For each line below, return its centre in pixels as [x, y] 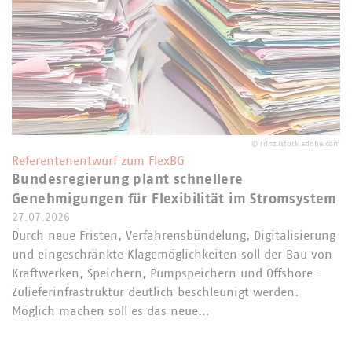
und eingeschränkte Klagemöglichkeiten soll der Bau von [172, 254]
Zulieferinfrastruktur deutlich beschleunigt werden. [155, 292]
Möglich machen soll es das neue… [111, 311]
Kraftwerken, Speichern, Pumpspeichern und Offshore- [166, 273]
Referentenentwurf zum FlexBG [98, 161]
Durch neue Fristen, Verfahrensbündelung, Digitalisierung [174, 235]
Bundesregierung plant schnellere [128, 180]
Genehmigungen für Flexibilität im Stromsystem [174, 199]
